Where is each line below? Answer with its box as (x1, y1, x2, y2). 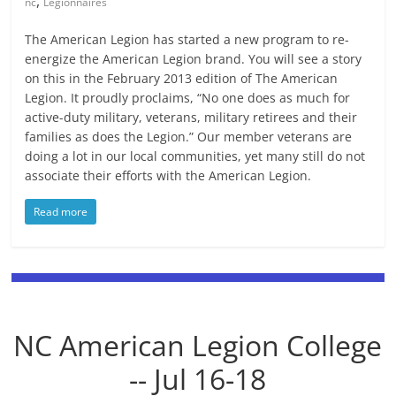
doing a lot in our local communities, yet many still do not (25, 148, 366, 164)
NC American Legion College (13, 325, 383, 364)
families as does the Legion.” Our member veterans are (25, 128, 353, 145)
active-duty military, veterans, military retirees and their (25, 109, 358, 126)
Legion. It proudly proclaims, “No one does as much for (25, 89, 351, 106)
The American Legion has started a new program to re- (25, 31, 350, 48)
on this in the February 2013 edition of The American (25, 70, 339, 87)
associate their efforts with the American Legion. (25, 167, 312, 184)
